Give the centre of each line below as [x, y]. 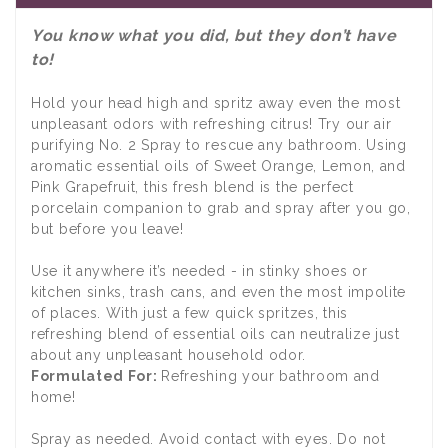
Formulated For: [96, 375]
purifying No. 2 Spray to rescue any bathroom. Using [219, 144]
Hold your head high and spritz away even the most [216, 102]
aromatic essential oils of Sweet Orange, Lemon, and [218, 165]
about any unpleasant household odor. [169, 354]
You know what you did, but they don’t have [214, 35]
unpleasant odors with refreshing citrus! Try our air [211, 123]
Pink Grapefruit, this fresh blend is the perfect [192, 186]
